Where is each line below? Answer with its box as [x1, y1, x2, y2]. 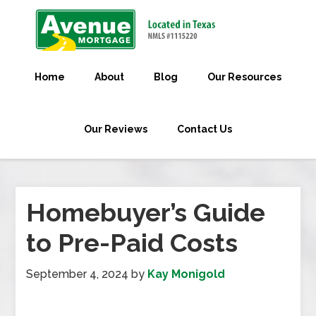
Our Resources [207, 71, 281, 83]
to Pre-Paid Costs [26, 228, 238, 257]
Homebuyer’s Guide [26, 197, 266, 227]
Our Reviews [84, 123, 147, 135]
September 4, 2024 [26, 267, 129, 281]
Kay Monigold [147, 267, 226, 281]
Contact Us [177, 123, 232, 135]
